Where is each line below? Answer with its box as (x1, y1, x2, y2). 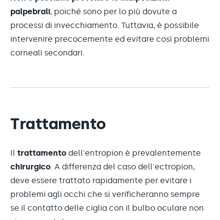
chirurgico (10, 162, 51, 171)
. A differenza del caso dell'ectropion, (51, 162, 195, 171)
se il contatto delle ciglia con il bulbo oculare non (10, 203, 204, 213)
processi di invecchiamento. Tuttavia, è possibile (10, 21, 199, 30)
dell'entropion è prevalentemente (68, 148, 201, 158)
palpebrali (10, 7, 50, 16)
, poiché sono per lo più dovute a (50, 7, 177, 16)
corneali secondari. (10, 48, 84, 57)
